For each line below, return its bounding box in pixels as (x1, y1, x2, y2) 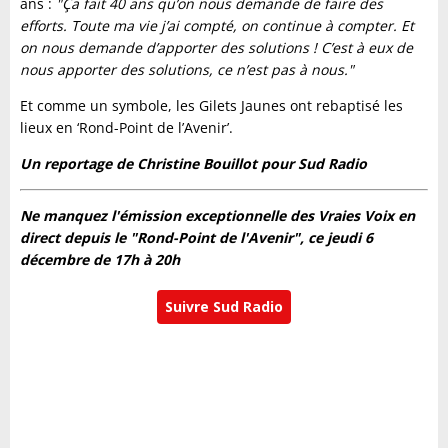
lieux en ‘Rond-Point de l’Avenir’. (20, 118, 233, 138)
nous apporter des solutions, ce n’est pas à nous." (20, 60, 354, 80)
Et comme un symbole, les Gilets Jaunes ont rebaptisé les (20, 96, 403, 116)
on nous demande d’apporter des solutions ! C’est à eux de (20, 38, 413, 58)
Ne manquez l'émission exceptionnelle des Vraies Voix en (20, 206, 415, 226)
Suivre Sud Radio (165, 297, 283, 317)
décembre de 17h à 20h (20, 250, 180, 270)
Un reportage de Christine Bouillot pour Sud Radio (20, 154, 367, 174)
